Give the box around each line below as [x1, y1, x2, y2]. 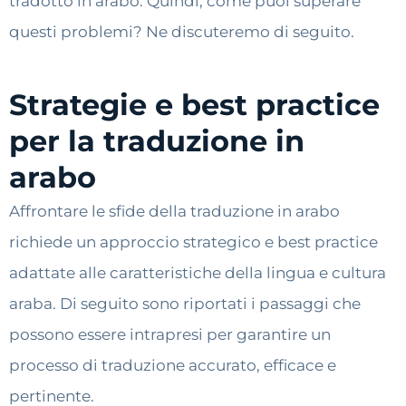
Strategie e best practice [9, 87, 380, 123]
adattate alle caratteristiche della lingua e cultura [9, 264, 386, 283]
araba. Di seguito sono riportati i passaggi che [9, 295, 361, 314]
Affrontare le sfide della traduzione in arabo [9, 202, 340, 221]
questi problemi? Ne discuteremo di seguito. [9, 22, 354, 41]
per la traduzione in [9, 123, 304, 159]
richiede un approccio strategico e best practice [9, 233, 378, 252]
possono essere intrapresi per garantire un [9, 325, 331, 344]
